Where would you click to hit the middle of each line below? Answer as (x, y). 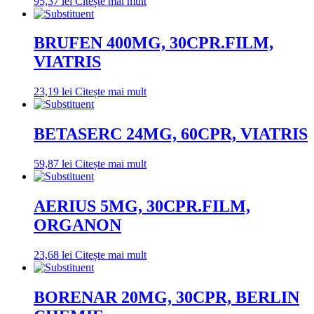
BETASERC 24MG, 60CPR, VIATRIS (171, 134)
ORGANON (77, 225)
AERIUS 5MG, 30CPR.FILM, (142, 206)
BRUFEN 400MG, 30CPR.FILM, (153, 43)
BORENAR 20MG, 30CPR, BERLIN (166, 297)
